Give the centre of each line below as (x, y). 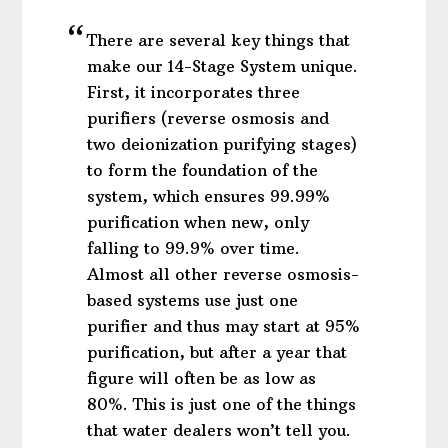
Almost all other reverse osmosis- (223, 273)
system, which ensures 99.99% (209, 195)
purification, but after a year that (217, 351)
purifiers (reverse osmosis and (208, 117)
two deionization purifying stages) (222, 143)
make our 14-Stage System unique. (223, 65)
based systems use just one (193, 299)
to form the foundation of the (203, 169)
